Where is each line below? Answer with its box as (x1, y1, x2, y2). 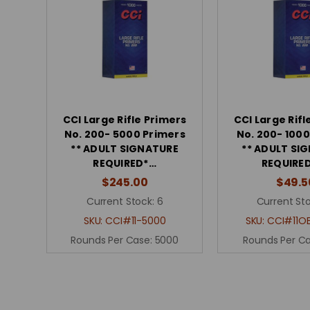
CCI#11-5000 (105, 213, 166, 228)
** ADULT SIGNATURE (71, 141, 179, 156)
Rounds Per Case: (71, 232, 155, 247)
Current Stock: (86, 194, 154, 208)
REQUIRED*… (93, 156, 156, 170)
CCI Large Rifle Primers (62, 112, 187, 127)
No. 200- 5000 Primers (64, 127, 185, 141)
